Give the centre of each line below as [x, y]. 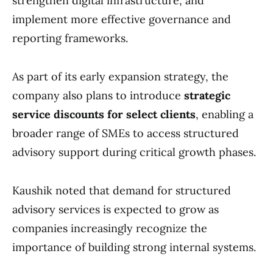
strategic [207, 95]
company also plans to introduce [98, 95]
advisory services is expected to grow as [115, 209]
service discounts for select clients [104, 114]
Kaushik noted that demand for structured [122, 190]
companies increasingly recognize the [110, 228]
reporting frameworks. [70, 38]
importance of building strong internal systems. [134, 247]
